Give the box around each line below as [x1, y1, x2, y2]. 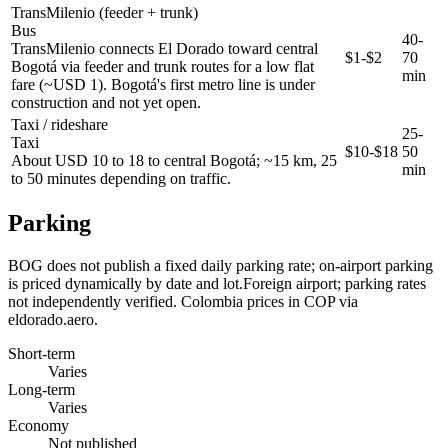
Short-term [8, 345, 75, 363]
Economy [8, 417, 69, 435]
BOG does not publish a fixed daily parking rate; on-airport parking [8, 257, 433, 275]
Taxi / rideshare [11, 115, 108, 133]
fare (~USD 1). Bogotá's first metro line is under [11, 75, 315, 93]
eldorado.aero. [8, 311, 98, 329]
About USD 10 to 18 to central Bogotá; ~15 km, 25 [11, 151, 337, 169]
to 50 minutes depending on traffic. [11, 169, 231, 187]
